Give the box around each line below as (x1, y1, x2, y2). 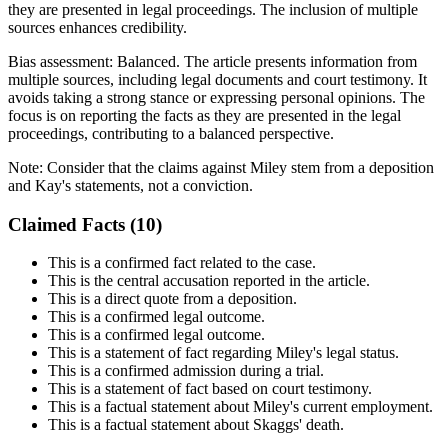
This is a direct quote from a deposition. (48, 290, 297, 308)
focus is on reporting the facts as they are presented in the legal (8, 106, 401, 124)
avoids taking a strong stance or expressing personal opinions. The (8, 88, 425, 106)
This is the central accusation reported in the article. (48, 272, 370, 290)
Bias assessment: (8, 52, 117, 70)
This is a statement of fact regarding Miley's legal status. (48, 344, 399, 362)
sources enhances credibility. (8, 18, 187, 36)
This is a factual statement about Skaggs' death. (48, 416, 344, 434)
